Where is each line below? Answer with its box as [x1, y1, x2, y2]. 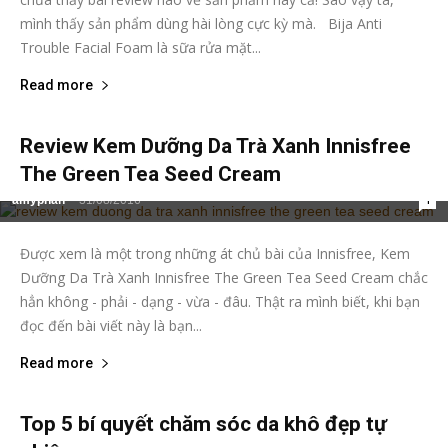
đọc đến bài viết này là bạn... [20, 316, 202, 336]
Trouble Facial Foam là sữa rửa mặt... [20, 38, 261, 58]
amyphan [12, 193, 65, 208]
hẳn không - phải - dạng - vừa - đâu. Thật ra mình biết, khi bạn [20, 292, 420, 312]
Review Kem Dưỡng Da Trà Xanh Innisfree [20, 134, 411, 159]
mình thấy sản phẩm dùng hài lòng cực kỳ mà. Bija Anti [20, 14, 382, 34]
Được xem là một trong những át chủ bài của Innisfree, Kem [20, 244, 410, 264]
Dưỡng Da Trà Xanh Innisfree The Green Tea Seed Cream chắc [20, 268, 428, 288]
